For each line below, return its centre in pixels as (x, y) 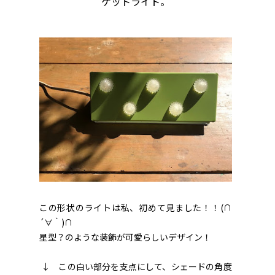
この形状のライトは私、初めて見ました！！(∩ (136, 208)
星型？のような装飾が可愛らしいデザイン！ (125, 237)
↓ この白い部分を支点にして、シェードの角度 (136, 267)
